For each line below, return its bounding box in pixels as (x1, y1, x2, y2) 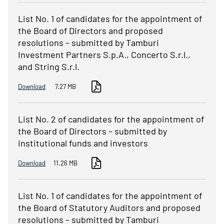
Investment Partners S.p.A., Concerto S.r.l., (18, 49, 190, 60)
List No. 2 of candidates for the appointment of (18, 113, 204, 125)
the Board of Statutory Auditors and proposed (18, 202, 200, 213)
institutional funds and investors (18, 137, 148, 149)
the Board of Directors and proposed (18, 25, 163, 36)
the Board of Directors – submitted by (18, 125, 167, 137)
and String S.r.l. (18, 61, 79, 72)
